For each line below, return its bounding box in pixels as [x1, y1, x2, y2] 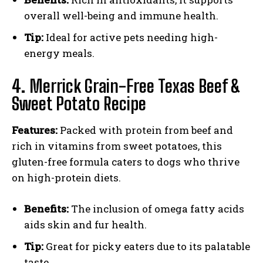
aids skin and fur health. [24, 218, 147, 232]
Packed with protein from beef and [58, 123, 233, 137]
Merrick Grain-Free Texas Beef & [29, 75, 241, 97]
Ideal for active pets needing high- [43, 31, 218, 45]
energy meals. [24, 46, 95, 60]
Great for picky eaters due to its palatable [43, 240, 250, 254]
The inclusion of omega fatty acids [69, 202, 244, 216]
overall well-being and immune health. [24, 9, 218, 23]
